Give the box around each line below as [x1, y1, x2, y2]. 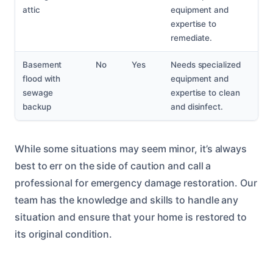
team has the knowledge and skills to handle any [15, 194, 239, 207]
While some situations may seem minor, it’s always [15, 143, 247, 155]
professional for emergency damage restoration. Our [15, 177, 258, 190]
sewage [23, 88, 53, 98]
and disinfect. [171, 102, 223, 112]
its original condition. [15, 228, 113, 241]
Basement [23, 60, 62, 70]
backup [23, 102, 51, 112]
